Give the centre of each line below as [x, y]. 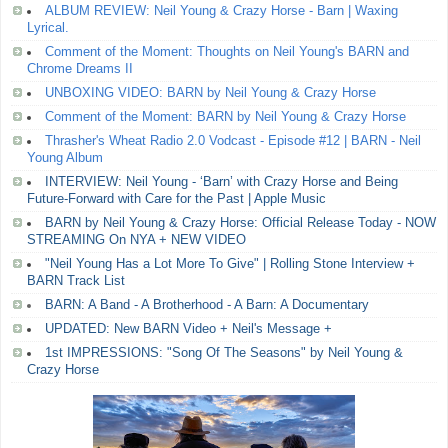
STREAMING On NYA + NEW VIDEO [136, 239]
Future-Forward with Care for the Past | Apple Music [176, 198]
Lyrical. [48, 27]
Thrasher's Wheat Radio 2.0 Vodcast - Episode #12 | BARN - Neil [232, 140]
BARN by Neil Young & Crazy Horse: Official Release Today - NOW [240, 222]
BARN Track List [76, 280]
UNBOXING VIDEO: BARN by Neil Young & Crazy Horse [210, 92]
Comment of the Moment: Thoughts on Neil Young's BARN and [226, 51]
